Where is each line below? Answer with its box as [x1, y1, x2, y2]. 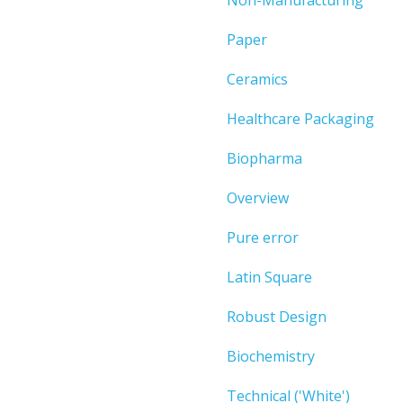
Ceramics [227, 68, 288, 89]
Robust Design [227, 306, 327, 327]
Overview [227, 187, 289, 208]
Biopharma [227, 148, 302, 168]
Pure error [227, 227, 299, 247]
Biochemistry [227, 345, 315, 366]
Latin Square [227, 266, 312, 287]
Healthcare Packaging [227, 108, 374, 129]
